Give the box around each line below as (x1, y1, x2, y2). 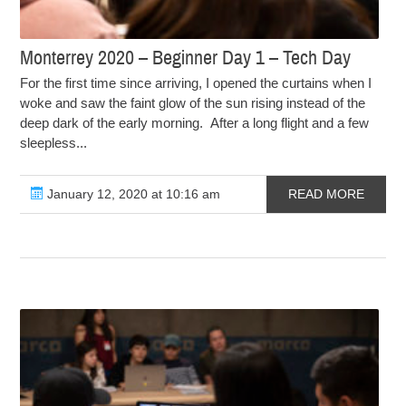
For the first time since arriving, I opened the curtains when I (20, 75, 372, 92)
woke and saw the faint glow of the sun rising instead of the (20, 95, 366, 111)
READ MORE (287, 187, 364, 202)
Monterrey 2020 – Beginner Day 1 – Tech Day (20, 45, 352, 72)
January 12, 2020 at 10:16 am (43, 187, 221, 202)
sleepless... (20, 135, 88, 151)
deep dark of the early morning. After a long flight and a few (20, 115, 370, 131)
